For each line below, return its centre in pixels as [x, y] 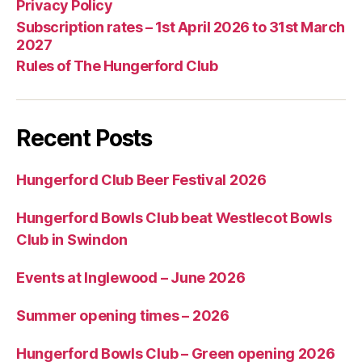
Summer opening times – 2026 [123, 316]
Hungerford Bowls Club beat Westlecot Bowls [174, 218]
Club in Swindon [72, 240]
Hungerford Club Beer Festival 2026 [141, 180]
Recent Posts [84, 138]
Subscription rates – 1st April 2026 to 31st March [181, 27]
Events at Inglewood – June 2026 [131, 278]
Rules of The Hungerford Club [117, 66]
